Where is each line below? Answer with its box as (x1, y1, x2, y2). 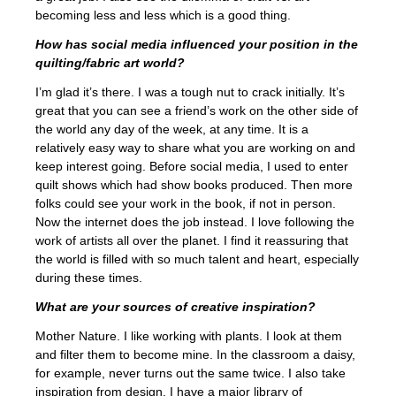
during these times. (35, 270, 142, 286)
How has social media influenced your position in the (35, 37, 358, 52)
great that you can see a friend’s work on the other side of (35, 103, 358, 118)
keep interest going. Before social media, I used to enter (35, 159, 348, 174)
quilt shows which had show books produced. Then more (35, 178, 353, 193)
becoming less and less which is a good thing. (35, 8, 291, 23)
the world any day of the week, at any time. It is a (35, 122, 308, 137)
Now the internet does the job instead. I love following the (35, 215, 354, 230)
